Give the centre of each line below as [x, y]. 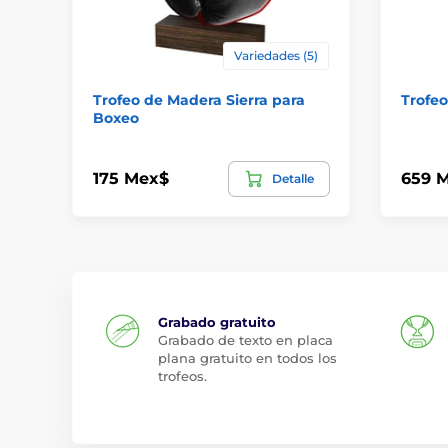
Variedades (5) [275, 55]
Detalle [292, 178]
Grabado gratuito [217, 321]
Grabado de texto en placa [245, 339]
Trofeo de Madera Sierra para [199, 99]
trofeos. [182, 375]
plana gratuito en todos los [247, 357]
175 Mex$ [131, 178]
